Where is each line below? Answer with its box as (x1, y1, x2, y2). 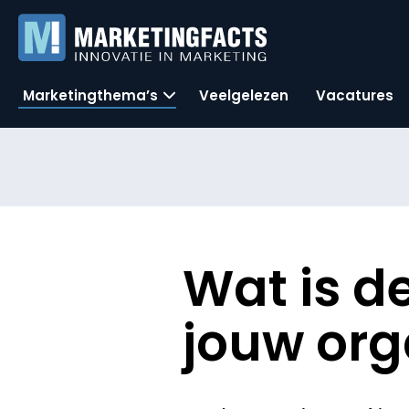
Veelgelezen (199, 85, 288, 105)
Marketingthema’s (23, 85, 158, 105)
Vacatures (316, 85, 393, 105)
